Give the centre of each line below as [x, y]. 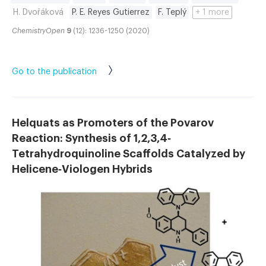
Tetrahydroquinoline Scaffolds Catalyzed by [129, 154]
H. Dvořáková [38, 13]
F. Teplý [172, 13]
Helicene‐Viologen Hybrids [82, 170]
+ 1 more [212, 13]
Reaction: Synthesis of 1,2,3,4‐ [91, 139]
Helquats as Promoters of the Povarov [113, 123]
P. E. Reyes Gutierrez [111, 13]
